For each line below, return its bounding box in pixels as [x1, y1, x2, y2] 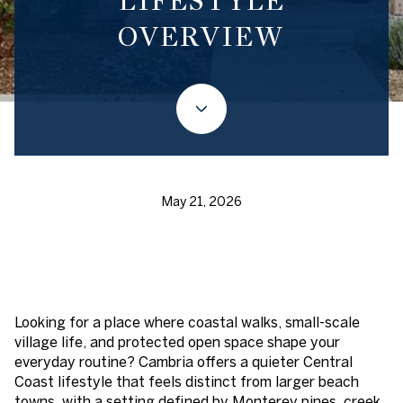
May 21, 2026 [161, 194, 242, 210]
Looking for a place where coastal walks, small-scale [14, 314, 360, 330]
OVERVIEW [118, 20, 285, 55]
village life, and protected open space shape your [14, 334, 340, 350]
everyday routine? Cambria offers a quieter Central [14, 354, 353, 370]
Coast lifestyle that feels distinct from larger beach [14, 373, 359, 390]
